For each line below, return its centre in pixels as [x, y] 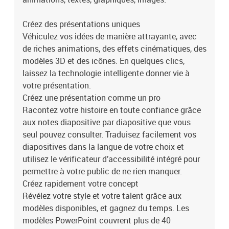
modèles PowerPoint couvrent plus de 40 [97, 220]
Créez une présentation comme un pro [91, 98]
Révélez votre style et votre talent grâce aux [102, 196]
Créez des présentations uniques [81, 24]
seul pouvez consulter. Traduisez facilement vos [109, 134]
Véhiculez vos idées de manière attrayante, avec [110, 36]
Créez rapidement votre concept [81, 184]
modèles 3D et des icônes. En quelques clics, [104, 61]
